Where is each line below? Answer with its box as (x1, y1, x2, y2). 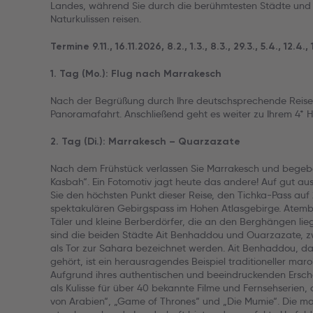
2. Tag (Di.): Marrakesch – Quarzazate (50, 136, 240, 147)
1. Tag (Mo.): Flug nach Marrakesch (50, 68, 221, 80)
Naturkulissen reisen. (50, 13, 141, 25)
